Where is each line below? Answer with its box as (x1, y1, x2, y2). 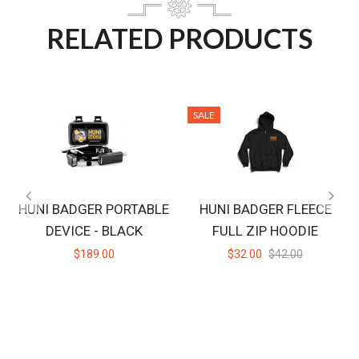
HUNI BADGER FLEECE (199, 201, 332, 217)
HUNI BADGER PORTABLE (18, 201, 169, 217)
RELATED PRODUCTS (46, 22, 313, 54)
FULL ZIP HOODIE (212, 223, 318, 239)
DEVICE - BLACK (45, 223, 143, 239)
